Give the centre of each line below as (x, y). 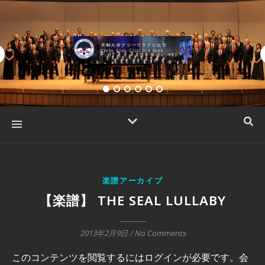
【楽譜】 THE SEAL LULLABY (132, 204)
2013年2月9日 (104, 235)
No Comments (160, 235)
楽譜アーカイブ (132, 182)
